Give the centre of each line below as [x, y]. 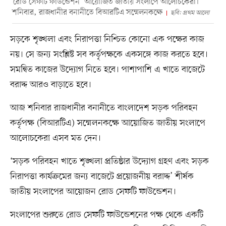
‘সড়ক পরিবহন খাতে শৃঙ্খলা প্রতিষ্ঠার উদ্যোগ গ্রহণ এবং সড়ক [109, 161]
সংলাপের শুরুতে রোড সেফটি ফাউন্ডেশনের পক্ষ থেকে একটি [106, 215]
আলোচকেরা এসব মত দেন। [55, 138]
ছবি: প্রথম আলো [190, 13]
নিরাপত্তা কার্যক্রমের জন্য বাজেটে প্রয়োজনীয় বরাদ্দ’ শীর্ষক [102, 176]
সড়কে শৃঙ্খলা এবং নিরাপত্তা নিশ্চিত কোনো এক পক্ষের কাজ [107, 39]
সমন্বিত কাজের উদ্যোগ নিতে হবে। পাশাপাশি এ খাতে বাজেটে [107, 69]
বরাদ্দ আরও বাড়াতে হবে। [50, 84]
